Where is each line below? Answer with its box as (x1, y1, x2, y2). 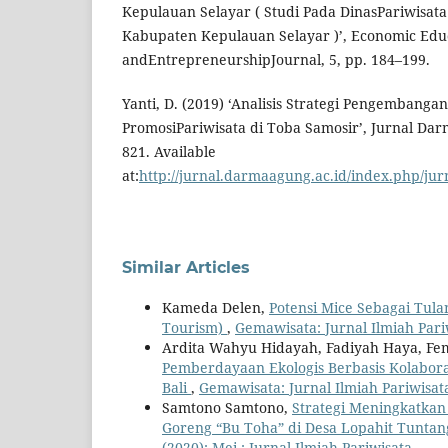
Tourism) (162, 318, 227, 338)
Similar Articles (122, 258, 250, 278)
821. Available (122, 142, 216, 162)
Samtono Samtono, (162, 398, 292, 418)
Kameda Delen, (162, 298, 269, 318)
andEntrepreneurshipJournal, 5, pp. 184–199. (122, 50, 430, 70)
